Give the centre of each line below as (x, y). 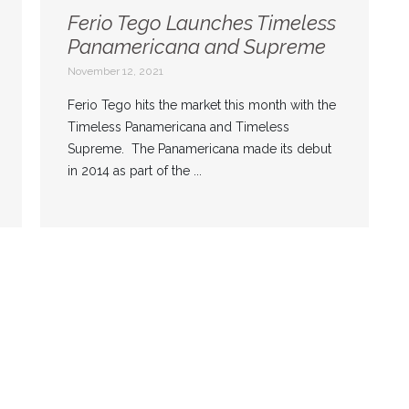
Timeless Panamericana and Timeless (178, 127)
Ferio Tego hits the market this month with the (201, 105)
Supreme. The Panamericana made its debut (199, 149)
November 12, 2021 (115, 72)
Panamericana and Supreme (196, 47)
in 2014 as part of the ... (134, 171)
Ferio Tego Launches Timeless (201, 23)
